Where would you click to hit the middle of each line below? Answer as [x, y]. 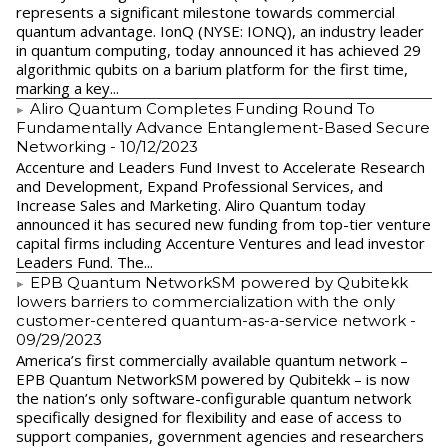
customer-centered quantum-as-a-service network [211, 321]
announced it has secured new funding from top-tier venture [223, 224]
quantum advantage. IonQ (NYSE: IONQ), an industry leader [220, 31]
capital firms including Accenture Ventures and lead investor [220, 243]
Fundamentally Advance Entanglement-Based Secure [223, 128]
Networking [61, 147]
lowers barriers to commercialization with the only [205, 302]
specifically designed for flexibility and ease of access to [209, 417]
